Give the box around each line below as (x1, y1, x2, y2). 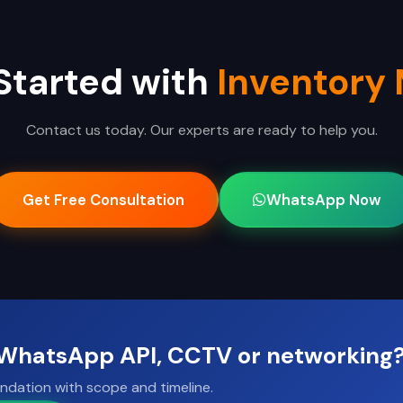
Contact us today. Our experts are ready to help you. (25, 121, 378, 140)
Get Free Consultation (22, 190, 184, 210)
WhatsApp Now (265, 190, 381, 210)
